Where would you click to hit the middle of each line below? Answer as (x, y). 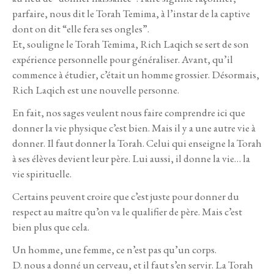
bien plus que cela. (52, 227)
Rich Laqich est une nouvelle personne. (96, 90)
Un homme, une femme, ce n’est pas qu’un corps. (115, 250)
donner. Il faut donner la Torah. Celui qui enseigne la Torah (137, 143)
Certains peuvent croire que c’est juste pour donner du (126, 197)
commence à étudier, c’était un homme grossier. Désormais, (136, 75)
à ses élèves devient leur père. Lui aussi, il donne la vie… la (131, 159)
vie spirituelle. (42, 174)
